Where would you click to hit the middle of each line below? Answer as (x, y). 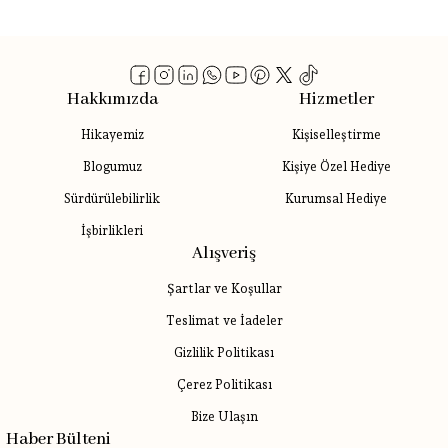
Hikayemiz (112, 134)
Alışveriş (224, 253)
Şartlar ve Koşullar (224, 288)
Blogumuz (112, 166)
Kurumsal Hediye (336, 198)
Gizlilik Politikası (224, 352)
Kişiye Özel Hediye (336, 166)
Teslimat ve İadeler (224, 320)
